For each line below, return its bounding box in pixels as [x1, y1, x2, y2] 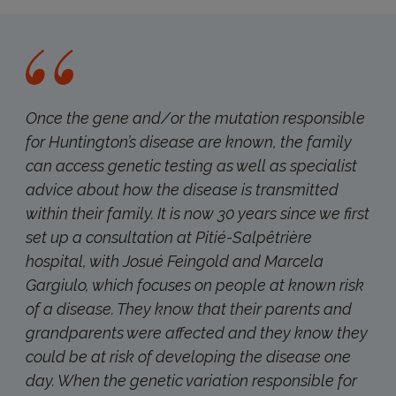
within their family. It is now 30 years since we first [25, 204, 369, 223]
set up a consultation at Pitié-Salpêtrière [25, 228, 312, 247]
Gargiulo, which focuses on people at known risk [25, 276, 364, 294]
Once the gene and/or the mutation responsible [25, 109, 365, 127]
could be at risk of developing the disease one [25, 347, 351, 366]
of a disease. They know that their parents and [25, 300, 352, 318]
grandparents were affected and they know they [25, 324, 368, 342]
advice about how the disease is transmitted [25, 180, 339, 199]
